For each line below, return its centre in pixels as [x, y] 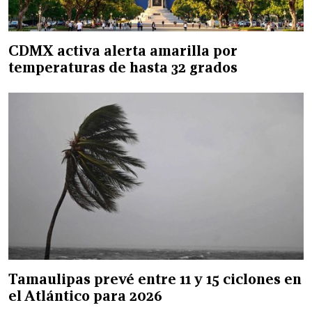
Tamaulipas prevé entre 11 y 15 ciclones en [155, 279]
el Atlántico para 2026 [85, 296]
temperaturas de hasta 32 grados [123, 67]
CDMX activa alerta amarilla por [123, 50]
